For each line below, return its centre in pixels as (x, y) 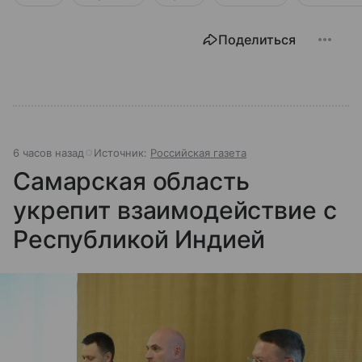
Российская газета (198, 153)
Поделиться (257, 40)
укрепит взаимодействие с (175, 210)
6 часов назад (48, 153)
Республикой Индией (139, 239)
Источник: (122, 153)
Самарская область (131, 181)
